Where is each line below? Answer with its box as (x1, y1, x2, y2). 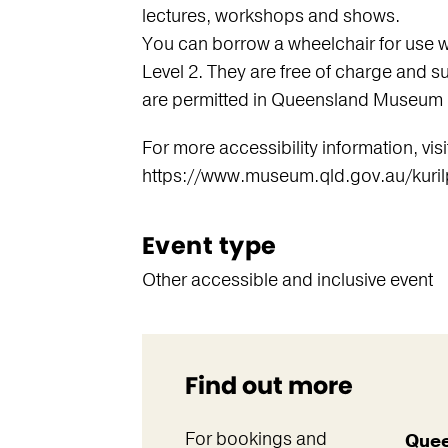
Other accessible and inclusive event (141, 268, 433, 292)
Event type (141, 229, 277, 262)
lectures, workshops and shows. (141, 4, 400, 28)
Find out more (184, 369, 353, 402)
